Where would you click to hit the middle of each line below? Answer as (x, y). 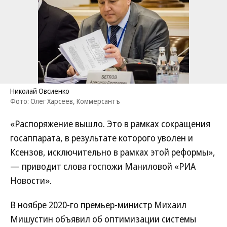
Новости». (31, 180)
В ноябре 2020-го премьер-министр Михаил (98, 205)
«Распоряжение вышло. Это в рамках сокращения (110, 124)
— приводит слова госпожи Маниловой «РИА (103, 166)
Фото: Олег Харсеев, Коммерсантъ (65, 101)
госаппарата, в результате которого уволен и (102, 138)
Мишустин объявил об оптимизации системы (103, 219)
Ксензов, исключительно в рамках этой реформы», (113, 152)
